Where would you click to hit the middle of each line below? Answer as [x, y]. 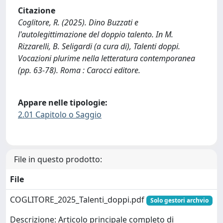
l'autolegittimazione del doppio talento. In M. [96, 34]
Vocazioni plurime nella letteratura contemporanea [107, 58]
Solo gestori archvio [179, 200]
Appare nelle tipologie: [63, 103]
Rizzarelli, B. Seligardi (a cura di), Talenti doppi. [99, 46]
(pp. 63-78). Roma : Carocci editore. [79, 70]
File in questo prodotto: [58, 159]
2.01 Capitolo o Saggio [60, 115]
